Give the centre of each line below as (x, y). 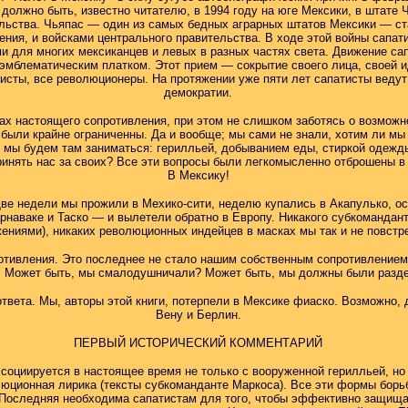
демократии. (198, 92)
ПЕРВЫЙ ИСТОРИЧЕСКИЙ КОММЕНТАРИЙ (198, 343)
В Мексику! (198, 175)
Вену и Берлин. (198, 315)
